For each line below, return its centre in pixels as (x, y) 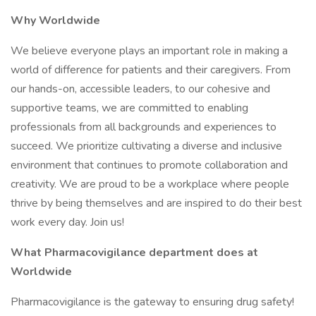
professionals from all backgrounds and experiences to (144, 127)
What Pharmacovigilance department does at (134, 253)
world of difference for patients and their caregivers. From (151, 70)
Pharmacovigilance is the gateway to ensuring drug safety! (152, 302)
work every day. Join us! (67, 222)
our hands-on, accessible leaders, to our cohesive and (140, 89)
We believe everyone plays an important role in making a (149, 51)
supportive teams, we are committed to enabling (129, 108)
